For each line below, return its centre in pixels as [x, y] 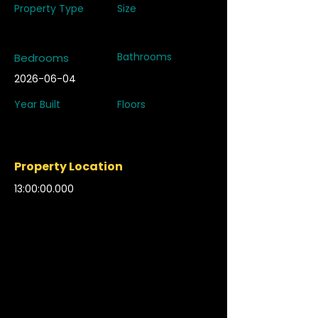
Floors [131, 104]
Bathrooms [144, 57]
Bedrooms [42, 58]
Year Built [37, 104]
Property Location [68, 166]
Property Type [49, 9]
